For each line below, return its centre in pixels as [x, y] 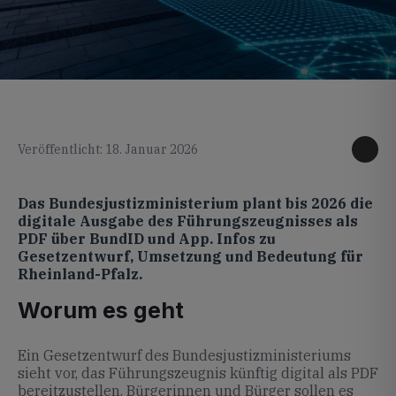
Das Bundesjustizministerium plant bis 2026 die [195, 203]
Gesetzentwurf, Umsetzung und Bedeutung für [190, 256]
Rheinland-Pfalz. [80, 274]
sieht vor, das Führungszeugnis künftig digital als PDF [198, 373]
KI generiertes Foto [339, 85]
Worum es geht [101, 310]
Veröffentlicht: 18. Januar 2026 [108, 149]
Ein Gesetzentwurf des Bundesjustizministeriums [184, 355]
